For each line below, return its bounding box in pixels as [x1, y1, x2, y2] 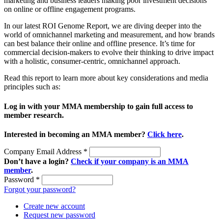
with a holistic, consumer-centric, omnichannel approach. [4, 57, 180, 66]
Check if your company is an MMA [71, 157, 189, 165]
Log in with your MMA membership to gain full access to [4, 102, 193, 110]
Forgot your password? [4, 185, 76, 193]
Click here [147, 130, 182, 138]
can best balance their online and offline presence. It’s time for [4, 39, 195, 48]
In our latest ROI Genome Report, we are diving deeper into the [4, 22, 201, 30]
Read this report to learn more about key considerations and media [4, 74, 208, 82]
